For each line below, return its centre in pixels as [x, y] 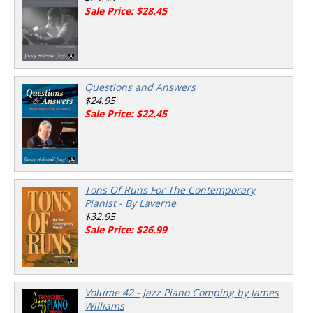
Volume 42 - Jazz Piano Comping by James [182, 292]
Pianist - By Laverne [130, 203]
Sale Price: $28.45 [126, 11]
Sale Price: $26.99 [126, 230]
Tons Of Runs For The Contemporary [170, 190]
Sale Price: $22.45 [126, 114]
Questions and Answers [140, 87]
